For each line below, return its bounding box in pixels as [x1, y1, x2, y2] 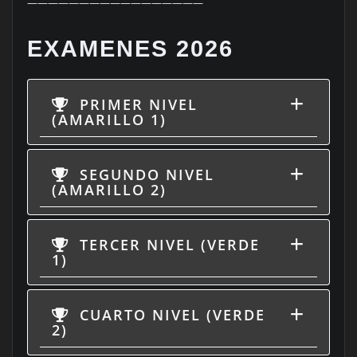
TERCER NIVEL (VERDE [73, 235, 260, 255]
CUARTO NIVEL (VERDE [73, 305, 265, 325]
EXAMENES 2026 [26, 36, 233, 62]
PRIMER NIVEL [73, 95, 198, 115]
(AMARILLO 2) [51, 180, 167, 200]
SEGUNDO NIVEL [73, 165, 214, 185]
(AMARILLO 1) [51, 110, 167, 130]
